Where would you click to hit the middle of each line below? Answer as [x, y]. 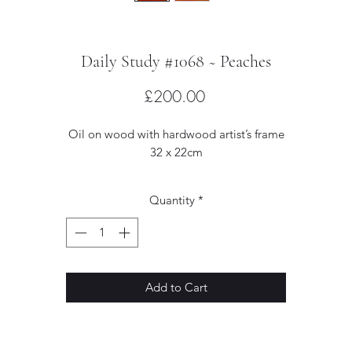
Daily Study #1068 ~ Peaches [176, 61]
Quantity [172, 200]
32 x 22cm [176, 152]
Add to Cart [176, 288]
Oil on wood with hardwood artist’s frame [176, 134]
